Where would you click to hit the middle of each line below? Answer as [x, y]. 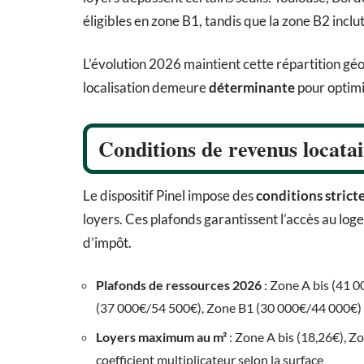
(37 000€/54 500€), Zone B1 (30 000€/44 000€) [229, 308]
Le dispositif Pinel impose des [169, 196]
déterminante [252, 88]
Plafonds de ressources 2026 [179, 285]
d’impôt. [107, 243]
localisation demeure [146, 88]
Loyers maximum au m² [161, 337]
